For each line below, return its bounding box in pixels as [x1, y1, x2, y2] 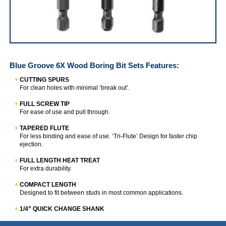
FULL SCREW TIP [20, 100, 70, 108]
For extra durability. [20, 165, 72, 173]
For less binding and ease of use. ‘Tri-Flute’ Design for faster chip [20, 133, 198, 140]
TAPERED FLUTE [20, 125, 70, 132]
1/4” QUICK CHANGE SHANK [20, 205, 105, 213]
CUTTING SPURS [20, 76, 70, 84]
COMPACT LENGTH [20, 181, 77, 189]
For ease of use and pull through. [20, 108, 110, 116]
